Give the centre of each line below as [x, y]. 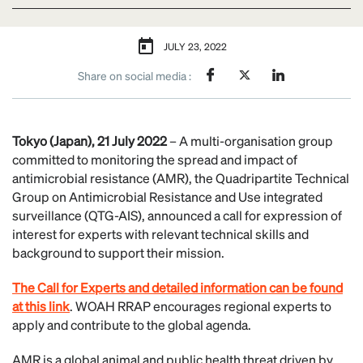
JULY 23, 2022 [195, 47]
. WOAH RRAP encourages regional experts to [201, 306]
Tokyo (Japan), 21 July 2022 [90, 141]
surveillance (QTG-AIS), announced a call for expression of [177, 215]
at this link [41, 306]
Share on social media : [134, 75]
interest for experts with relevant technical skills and [160, 234]
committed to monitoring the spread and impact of [155, 159]
